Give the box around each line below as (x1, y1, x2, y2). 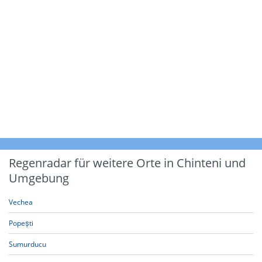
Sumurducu (9, 239, 46, 249)
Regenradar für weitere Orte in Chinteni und (9, 155, 246, 171)
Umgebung (9, 170, 69, 186)
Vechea (9, 197, 33, 207)
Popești (9, 218, 33, 228)
